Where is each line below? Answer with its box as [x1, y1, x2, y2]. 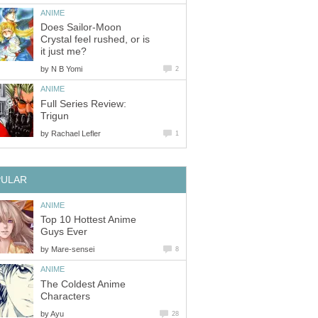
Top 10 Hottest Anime [40, 214, 136, 226]
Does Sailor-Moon [40, 22, 121, 33]
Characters [40, 290, 90, 302]
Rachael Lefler [51, 128, 101, 138]
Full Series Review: [40, 98, 126, 109]
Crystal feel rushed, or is [40, 34, 150, 45]
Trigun [40, 110, 69, 121]
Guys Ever [40, 226, 87, 238]
